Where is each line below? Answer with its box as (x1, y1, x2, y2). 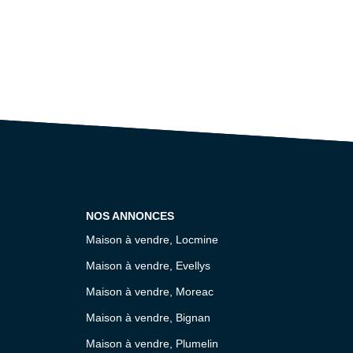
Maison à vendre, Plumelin (85, 336, 218, 350)
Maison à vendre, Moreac (85, 284, 214, 298)
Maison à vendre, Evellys (85, 258, 210, 272)
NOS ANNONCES (85, 210, 174, 222)
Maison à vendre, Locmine (85, 232, 218, 246)
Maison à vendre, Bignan (85, 310, 210, 324)
